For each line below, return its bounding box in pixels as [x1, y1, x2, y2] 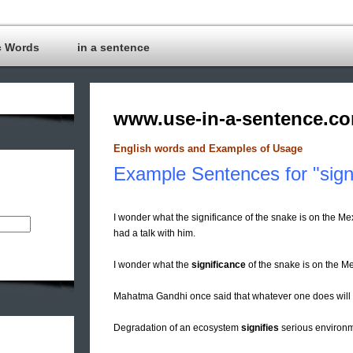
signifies [241, 322, 279, 334]
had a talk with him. [113, 228, 195, 240]
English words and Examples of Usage [113, 143, 303, 155]
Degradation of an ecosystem [113, 322, 241, 334]
